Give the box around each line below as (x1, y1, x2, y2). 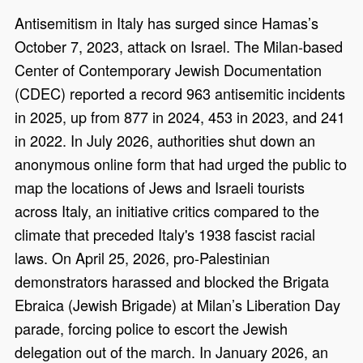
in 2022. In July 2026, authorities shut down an (15, 130, 316, 152)
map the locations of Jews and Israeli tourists (15, 177, 305, 199)
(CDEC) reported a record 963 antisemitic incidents (15, 83, 346, 105)
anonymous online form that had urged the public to (15, 153, 348, 175)
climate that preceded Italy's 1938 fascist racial (15, 224, 316, 246)
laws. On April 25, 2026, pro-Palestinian (15, 247, 271, 269)
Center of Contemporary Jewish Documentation (15, 59, 322, 81)
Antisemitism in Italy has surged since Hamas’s (15, 12, 319, 34)
